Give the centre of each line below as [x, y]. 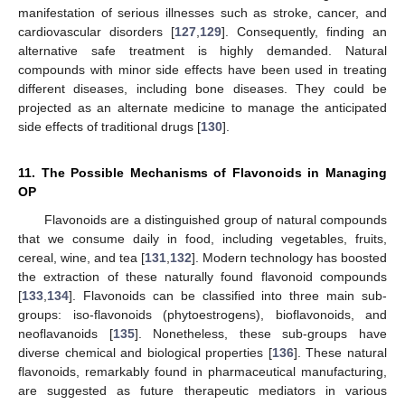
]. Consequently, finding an [304, 32]
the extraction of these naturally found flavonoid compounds [202, 277]
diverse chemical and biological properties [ [145, 353]
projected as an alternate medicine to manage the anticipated [202, 108]
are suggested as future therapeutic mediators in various [202, 391]
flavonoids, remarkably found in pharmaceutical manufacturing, [202, 372]
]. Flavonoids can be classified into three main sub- [228, 296]
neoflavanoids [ [66, 334]
